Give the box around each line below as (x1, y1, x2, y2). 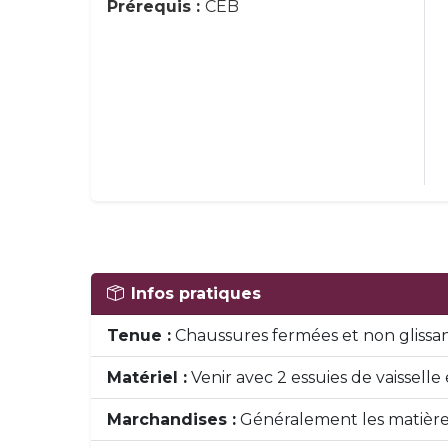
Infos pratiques (131, 284, 262, 303)
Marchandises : (107, 410, 237, 429)
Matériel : (107, 368, 188, 387)
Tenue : (107, 326, 172, 345)
